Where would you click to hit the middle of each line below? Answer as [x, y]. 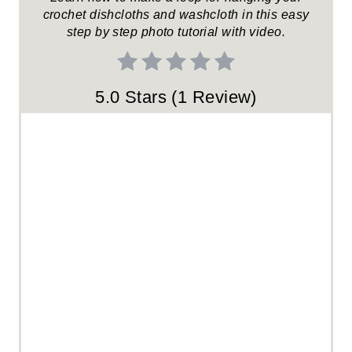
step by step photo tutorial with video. [176, 31]
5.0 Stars [131, 97]
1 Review [214, 97]
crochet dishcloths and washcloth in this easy [176, 14]
